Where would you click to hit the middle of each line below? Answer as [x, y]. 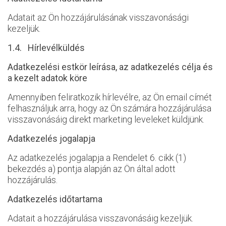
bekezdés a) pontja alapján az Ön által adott [92, 169]
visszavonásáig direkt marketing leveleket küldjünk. [106, 119]
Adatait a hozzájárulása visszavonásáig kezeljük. [101, 218]
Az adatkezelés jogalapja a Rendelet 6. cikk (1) [97, 158]
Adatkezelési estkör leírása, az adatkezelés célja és [110, 67]
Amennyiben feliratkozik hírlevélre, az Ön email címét [110, 97]
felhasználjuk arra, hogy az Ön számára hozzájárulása [109, 108]
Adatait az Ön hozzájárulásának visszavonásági [98, 17]
